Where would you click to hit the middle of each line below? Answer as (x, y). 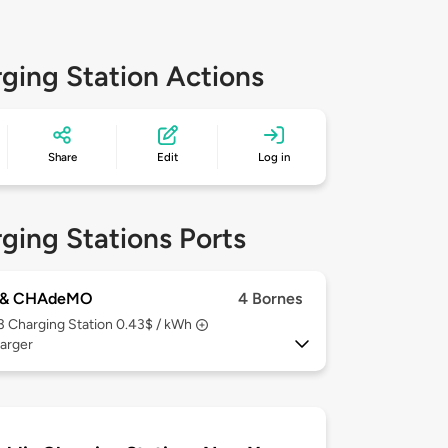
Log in (274, 157)
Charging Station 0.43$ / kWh (100, 325)
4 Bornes (270, 299)
